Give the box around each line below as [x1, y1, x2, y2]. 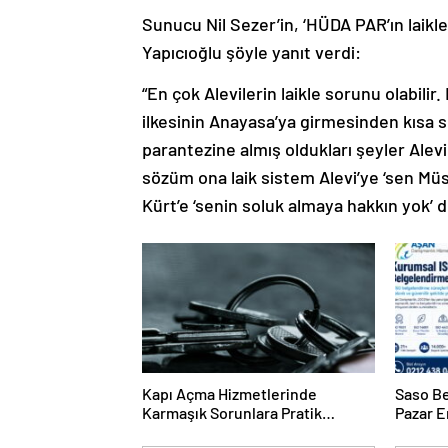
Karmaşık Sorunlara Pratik [142, 403, 322, 422]
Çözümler [142, 422, 209, 441]
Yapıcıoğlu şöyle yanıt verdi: [142, 41, 361, 63]
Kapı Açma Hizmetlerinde [142, 384, 317, 403]
